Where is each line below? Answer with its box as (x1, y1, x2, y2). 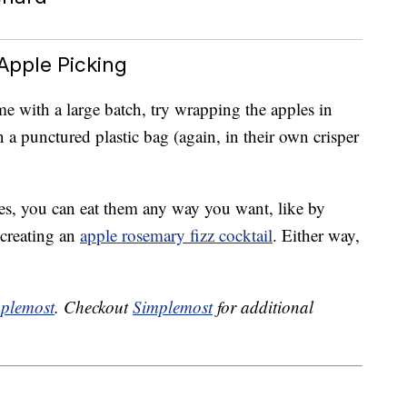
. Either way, (273, 223, 360, 247)
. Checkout (55, 295, 133, 319)
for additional (213, 295, 313, 319)
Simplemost (133, 295, 213, 319)
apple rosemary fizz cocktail (80, 223, 273, 247)
